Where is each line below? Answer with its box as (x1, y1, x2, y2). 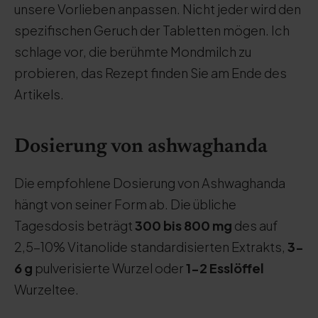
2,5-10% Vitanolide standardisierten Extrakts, (14, 238, 287, 255)
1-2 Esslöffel (186, 260, 264, 276)
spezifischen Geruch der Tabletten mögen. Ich (14, 22, 290, 38)
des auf (232, 217, 278, 234)
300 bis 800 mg (135, 217, 232, 234)
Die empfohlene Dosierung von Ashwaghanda (14, 175, 285, 191)
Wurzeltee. (14, 281, 79, 297)
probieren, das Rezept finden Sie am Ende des (14, 65, 287, 81)
